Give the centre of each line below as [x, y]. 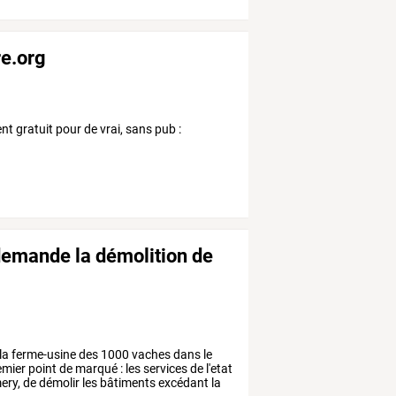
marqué [95, 368]
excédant [183, 382]
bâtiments [127, 382]
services [164, 368]
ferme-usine [43, 354]
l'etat [218, 368]
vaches [150, 354]
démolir [58, 382]
